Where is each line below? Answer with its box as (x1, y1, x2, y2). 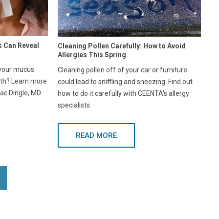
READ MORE (76, 131, 117, 140)
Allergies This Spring (58, 51, 127, 59)
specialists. (58, 101, 92, 109)
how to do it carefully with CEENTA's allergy (58, 89, 190, 98)
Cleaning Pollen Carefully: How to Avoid (58, 42, 186, 50)
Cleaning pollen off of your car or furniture (58, 66, 188, 74)
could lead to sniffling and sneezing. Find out (58, 78, 193, 86)
